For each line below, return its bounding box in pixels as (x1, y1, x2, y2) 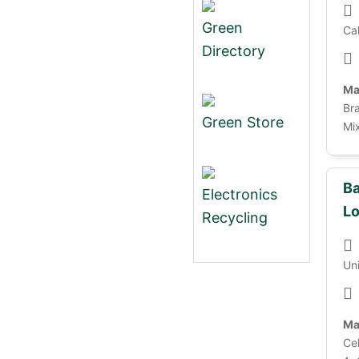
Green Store (202, 114, 284, 131)
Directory (202, 42, 265, 59)
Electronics (202, 185, 277, 203)
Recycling (202, 208, 268, 226)
